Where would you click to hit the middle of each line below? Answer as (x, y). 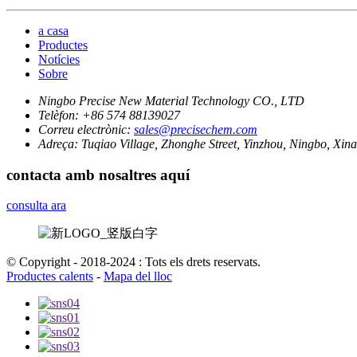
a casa (53, 31)
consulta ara (36, 206)
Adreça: (58, 144)
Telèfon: (59, 115)
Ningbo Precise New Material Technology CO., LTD (171, 101)
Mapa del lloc (138, 277)
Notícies (59, 59)
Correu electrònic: (84, 129)
